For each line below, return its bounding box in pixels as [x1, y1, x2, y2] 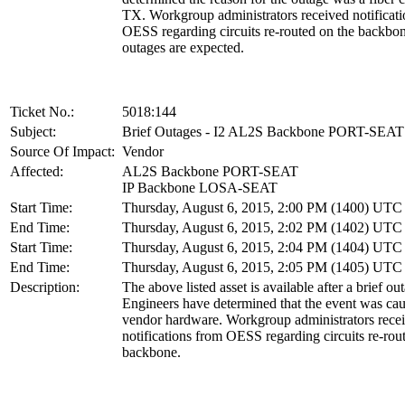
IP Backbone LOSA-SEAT [122, 180, 278, 196]
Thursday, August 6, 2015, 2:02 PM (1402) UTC [122, 220, 402, 236]
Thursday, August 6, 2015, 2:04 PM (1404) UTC [122, 240, 402, 256]
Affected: [10, 164, 63, 180]
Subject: [10, 124, 56, 140]
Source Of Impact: [10, 144, 115, 160]
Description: [10, 279, 80, 296]
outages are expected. [122, 40, 244, 56]
